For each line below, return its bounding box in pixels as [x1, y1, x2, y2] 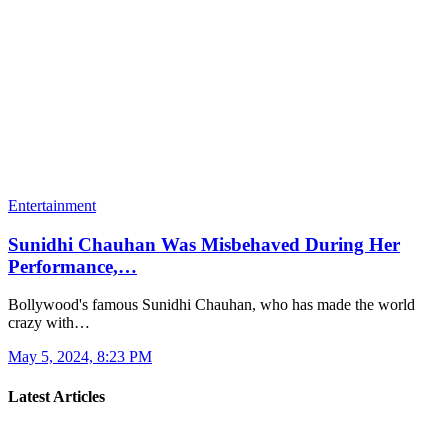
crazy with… [8, 314, 90, 332]
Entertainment [8, 196, 96, 214]
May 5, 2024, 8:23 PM [8, 348, 152, 366]
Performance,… [8, 255, 137, 277]
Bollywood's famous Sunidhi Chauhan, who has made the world [8, 296, 415, 314]
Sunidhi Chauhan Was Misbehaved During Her [8, 233, 400, 255]
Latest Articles [8, 387, 105, 405]
